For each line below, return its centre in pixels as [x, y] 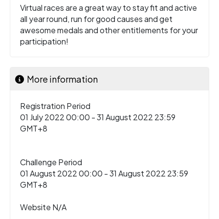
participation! [44, 41]
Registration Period [55, 106]
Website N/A [43, 207]
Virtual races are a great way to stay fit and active [109, 7]
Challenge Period [51, 162]
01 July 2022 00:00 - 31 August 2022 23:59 [98, 117]
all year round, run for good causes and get [96, 19]
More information [61, 79]
